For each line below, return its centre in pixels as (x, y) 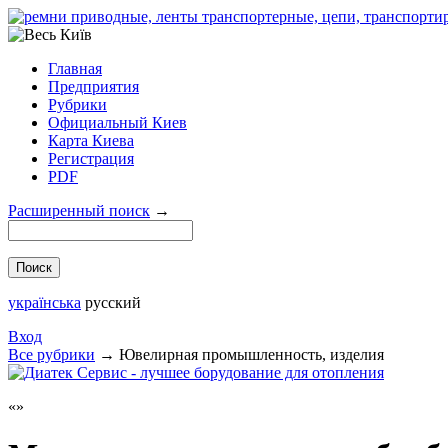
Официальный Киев (117, 122)
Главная (75, 68)
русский (113, 302)
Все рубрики (51, 354)
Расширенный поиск (79, 210)
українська (44, 302)
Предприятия (93, 86)
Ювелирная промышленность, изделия (251, 354)
